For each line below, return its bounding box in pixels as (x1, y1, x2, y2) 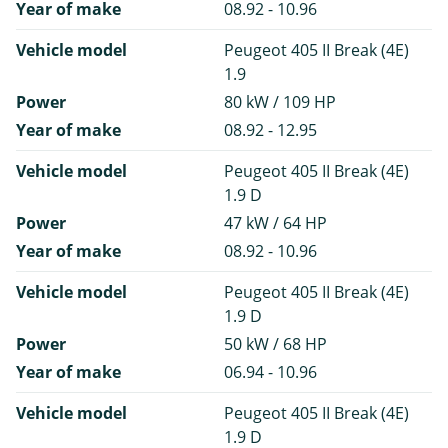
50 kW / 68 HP (224, 333, 327, 356)
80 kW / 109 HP (224, 91, 336, 114)
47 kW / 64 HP (224, 212, 327, 235)
